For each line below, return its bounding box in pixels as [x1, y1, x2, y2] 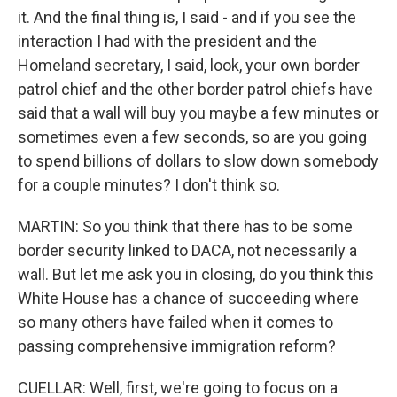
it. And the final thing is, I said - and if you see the [18, 8, 356, 27]
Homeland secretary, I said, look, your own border [18, 56, 360, 74]
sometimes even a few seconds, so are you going [18, 128, 367, 146]
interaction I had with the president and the [18, 32, 317, 51]
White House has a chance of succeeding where [18, 289, 359, 307]
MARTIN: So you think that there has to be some [18, 217, 353, 236]
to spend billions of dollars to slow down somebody [18, 152, 378, 170]
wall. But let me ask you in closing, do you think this [18, 265, 374, 284]
